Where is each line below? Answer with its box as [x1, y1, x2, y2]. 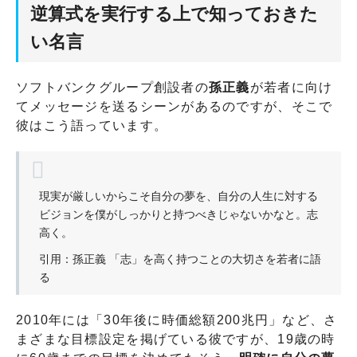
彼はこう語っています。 [16, 118, 168, 132]
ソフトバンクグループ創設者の [16, 80, 209, 94]
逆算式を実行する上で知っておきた [30, 3, 318, 24]
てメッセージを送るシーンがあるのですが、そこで [16, 99, 333, 113]
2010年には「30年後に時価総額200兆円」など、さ [16, 312, 338, 327]
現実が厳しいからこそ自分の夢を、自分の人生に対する [39, 189, 318, 202]
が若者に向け [249, 80, 333, 94]
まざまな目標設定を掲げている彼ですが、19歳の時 [16, 331, 335, 346]
